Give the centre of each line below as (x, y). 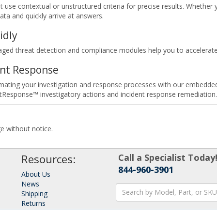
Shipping (34, 193)
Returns (33, 203)
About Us (36, 174)
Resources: (48, 159)
